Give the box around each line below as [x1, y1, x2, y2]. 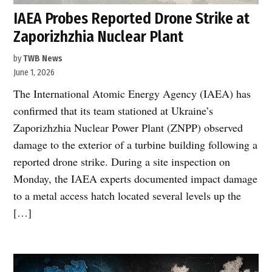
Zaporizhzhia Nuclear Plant [13, 27, 184, 46]
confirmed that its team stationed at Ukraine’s [13, 103, 214, 118]
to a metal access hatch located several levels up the [13, 188, 242, 203]
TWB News [23, 53, 63, 64]
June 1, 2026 [13, 67, 55, 78]
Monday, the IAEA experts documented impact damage [13, 171, 258, 186]
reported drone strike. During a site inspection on [13, 154, 231, 169]
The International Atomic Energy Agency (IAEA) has [13, 86, 251, 101]
